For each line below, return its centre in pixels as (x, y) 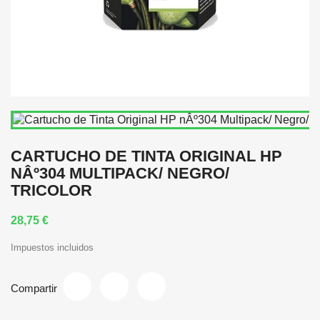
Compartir (34, 288)
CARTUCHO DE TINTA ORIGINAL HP (146, 156)
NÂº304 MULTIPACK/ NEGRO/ (120, 173)
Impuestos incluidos (52, 247)
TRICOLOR (51, 190)
